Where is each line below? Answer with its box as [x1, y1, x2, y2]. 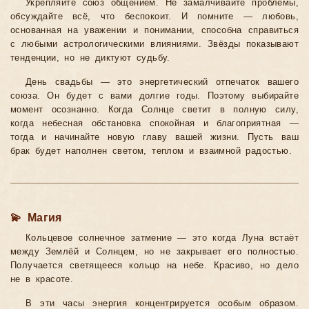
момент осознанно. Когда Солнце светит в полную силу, [10, 105, 299, 115]
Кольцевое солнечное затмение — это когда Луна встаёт [26, 233, 299, 243]
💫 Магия [10, 212, 62, 224]
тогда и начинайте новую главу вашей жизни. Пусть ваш [10, 132, 299, 143]
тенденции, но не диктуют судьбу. [10, 53, 170, 63]
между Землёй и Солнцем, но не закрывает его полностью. [10, 247, 299, 257]
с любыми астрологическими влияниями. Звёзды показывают [10, 39, 299, 50]
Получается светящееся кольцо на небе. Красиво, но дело [10, 261, 299, 271]
